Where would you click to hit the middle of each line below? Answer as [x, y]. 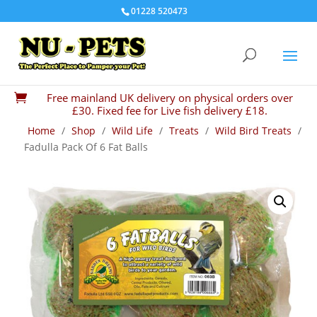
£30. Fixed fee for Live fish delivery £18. [170, 110]
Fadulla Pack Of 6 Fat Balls [86, 147]
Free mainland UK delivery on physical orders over [170, 98]
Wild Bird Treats [253, 131]
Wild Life [132, 131]
